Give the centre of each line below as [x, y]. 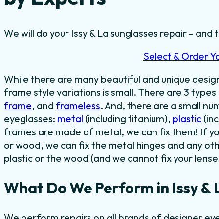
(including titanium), [128, 118]
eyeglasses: [31, 118]
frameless [78, 105]
